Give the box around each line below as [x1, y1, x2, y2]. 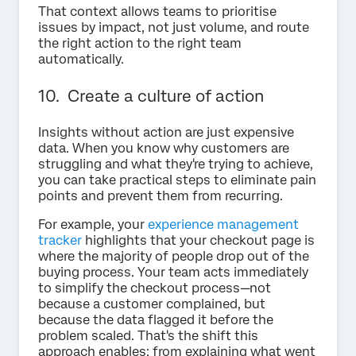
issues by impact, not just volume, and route [38, 19, 309, 35]
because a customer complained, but [38, 296, 265, 311]
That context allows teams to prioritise [38, 3, 277, 19]
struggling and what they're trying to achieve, [38, 156, 313, 172]
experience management [148, 216, 299, 232]
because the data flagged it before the [38, 311, 273, 327]
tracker [38, 232, 82, 248]
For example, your [38, 216, 148, 232]
